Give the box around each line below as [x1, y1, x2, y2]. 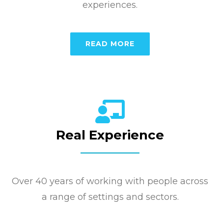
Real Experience [56, 127, 164, 143]
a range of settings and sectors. [41, 191, 179, 202]
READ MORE [85, 39, 135, 48]
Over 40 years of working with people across [12, 175, 208, 187]
